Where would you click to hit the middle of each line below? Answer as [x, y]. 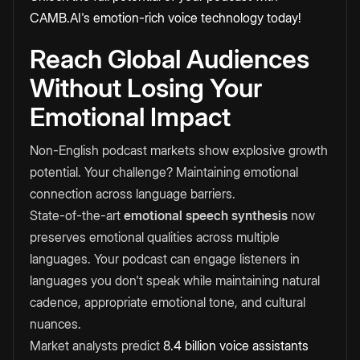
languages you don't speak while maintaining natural [175, 281]
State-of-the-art [77, 216]
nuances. [55, 324]
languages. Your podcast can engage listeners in [165, 259]
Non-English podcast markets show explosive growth [179, 151]
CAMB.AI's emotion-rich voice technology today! [166, 18]
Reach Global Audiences [170, 59]
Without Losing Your [146, 88]
